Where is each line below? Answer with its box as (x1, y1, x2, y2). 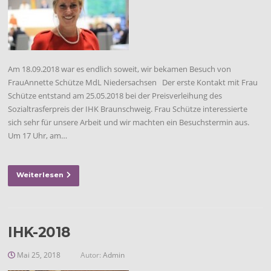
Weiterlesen (16, 170, 64, 179)
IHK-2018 (8, 223, 70, 241)
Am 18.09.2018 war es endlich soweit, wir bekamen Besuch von (8, 63, 232, 74)
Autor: (79, 250, 103, 260)
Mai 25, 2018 (17, 250, 61, 260)
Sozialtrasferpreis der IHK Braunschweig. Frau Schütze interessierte (8, 103, 248, 114)
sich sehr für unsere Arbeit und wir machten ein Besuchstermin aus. (8, 116, 250, 128)
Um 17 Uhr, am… (8, 129, 68, 141)
